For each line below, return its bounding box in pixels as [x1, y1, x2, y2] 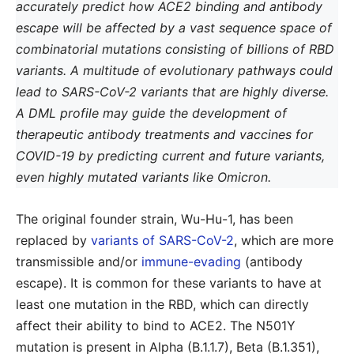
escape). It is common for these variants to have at [16, 275, 322, 291]
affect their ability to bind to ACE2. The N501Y [16, 318, 296, 333]
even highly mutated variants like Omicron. [16, 169, 279, 185]
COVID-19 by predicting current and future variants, [16, 148, 325, 164]
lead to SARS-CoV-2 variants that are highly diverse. [16, 84, 329, 100]
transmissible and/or [16, 254, 141, 269]
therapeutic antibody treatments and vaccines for [16, 126, 313, 142]
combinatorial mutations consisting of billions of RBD [16, 41, 334, 57]
